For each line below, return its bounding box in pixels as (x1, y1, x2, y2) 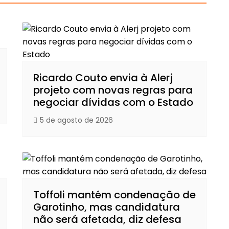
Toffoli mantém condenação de (33, 188, 196, 202)
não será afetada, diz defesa (33, 212, 181, 227)
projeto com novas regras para (33, 83, 193, 98)
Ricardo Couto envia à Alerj (33, 71, 173, 85)
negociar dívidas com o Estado (33, 95, 193, 110)
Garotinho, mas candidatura (33, 200, 180, 215)
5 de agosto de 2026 (40, 115, 113, 126)
